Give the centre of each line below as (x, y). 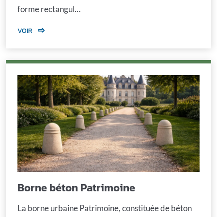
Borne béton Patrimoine (76, 187)
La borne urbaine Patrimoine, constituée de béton (105, 208)
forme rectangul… (49, 9)
